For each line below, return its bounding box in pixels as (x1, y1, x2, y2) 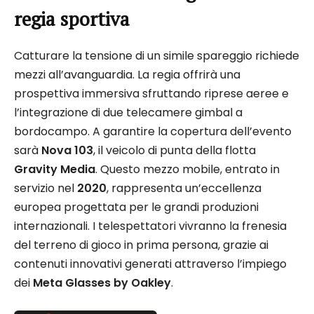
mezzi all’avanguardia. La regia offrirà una (14, 67, 240, 83)
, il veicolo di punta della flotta (93, 142, 256, 159)
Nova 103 (41, 142, 93, 159)
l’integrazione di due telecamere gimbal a (14, 104, 243, 121)
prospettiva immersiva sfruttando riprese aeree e (14, 86, 289, 102)
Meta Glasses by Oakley (33, 275, 171, 292)
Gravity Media (14, 161, 95, 178)
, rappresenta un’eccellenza (107, 180, 261, 197)
